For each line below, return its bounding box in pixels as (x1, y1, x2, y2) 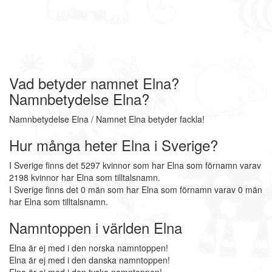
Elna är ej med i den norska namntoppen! (9, 242, 168, 254)
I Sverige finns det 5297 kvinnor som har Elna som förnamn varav (9, 159, 261, 171)
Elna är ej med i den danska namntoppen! (9, 254, 170, 266)
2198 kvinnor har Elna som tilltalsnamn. (9, 171, 160, 183)
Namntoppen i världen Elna (9, 217, 182, 238)
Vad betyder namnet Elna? (9, 72, 179, 93)
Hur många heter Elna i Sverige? (9, 134, 218, 155)
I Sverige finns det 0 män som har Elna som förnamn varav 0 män (9, 183, 262, 195)
